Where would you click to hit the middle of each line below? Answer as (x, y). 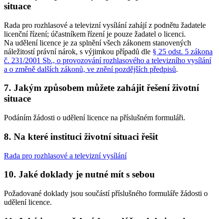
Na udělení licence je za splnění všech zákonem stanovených (98, 43)
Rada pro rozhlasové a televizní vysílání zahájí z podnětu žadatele (105, 25)
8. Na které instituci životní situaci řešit (81, 136)
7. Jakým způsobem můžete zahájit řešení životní (101, 88)
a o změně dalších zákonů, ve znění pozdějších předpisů (90, 69)
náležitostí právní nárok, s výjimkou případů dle (78, 51)
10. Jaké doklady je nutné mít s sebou (79, 175)
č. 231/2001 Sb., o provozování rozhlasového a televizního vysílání (108, 60)
